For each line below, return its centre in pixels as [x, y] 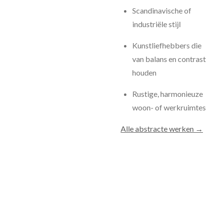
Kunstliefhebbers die [167, 45]
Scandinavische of [162, 10]
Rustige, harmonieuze [168, 94]
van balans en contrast [169, 59]
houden [144, 72]
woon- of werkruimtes [169, 107]
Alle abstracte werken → [162, 129]
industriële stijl [156, 24]
